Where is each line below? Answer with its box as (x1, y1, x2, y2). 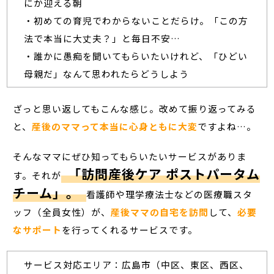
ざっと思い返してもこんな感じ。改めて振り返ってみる (13, 102, 257, 115)
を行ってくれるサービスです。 (62, 223, 198, 236)
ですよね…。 (198, 119, 257, 133)
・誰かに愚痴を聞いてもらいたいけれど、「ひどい (23, 49, 248, 62)
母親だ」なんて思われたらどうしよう (23, 67, 189, 80)
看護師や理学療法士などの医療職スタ (86, 187, 253, 201)
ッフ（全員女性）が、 (13, 205, 111, 218)
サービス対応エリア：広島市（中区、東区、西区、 (23, 258, 249, 272)
